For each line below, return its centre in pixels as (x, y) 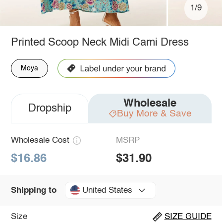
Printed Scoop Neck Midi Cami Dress (100, 42)
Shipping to (33, 190)
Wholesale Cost (40, 140)
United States (107, 190)
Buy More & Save (154, 113)
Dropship (50, 108)
